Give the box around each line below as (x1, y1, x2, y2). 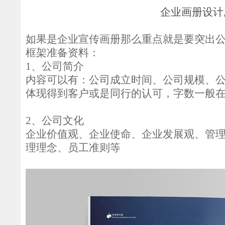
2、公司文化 (26, 115, 84, 127)
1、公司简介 (26, 60, 84, 73)
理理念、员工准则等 (26, 142, 121, 154)
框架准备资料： (26, 47, 100, 59)
